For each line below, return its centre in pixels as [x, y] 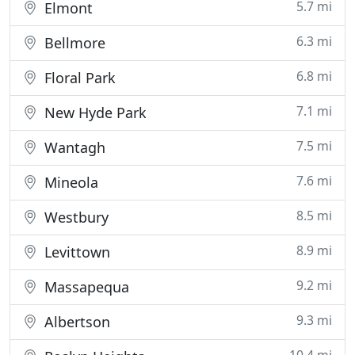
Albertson [75, 322]
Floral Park [78, 78]
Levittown [75, 252]
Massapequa [85, 287]
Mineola [69, 182]
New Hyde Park [94, 113]
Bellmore [73, 43]
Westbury [74, 217]
